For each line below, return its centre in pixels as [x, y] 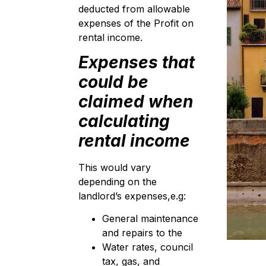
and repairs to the [142, 233]
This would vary [115, 168]
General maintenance [150, 219]
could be [113, 82]
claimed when [136, 102]
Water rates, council [148, 247]
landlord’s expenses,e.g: [132, 196]
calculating [124, 121]
